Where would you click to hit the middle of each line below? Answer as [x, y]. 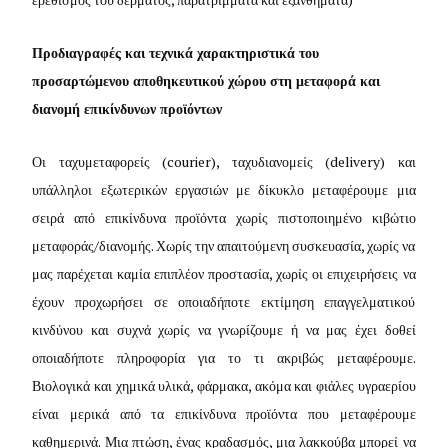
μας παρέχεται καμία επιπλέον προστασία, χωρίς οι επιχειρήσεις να [224, 273]
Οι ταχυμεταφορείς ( [100, 161]
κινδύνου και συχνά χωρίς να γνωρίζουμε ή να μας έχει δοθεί [224, 329]
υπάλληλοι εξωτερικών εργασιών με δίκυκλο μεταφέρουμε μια [224, 189]
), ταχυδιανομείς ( [271, 161]
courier [189, 161]
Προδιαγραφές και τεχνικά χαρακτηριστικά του [176, 52]
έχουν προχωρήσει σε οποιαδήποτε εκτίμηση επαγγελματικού [224, 301]
